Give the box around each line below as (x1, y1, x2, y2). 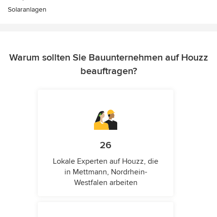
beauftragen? (80, 65, 137, 77)
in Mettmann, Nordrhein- (64, 167, 147, 177)
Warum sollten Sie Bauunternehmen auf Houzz (9, 52, 208, 64)
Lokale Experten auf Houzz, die (53, 156, 158, 167)
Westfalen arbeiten (74, 178, 138, 188)
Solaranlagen (8, 5, 46, 14)
